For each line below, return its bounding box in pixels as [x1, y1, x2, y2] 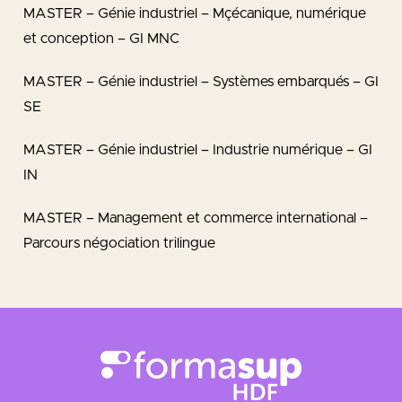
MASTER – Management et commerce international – [23, 211, 368, 225]
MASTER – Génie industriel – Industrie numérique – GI [23, 143, 372, 157]
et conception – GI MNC [23, 31, 179, 46]
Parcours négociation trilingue [23, 236, 215, 250]
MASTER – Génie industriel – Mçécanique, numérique [23, 6, 366, 21]
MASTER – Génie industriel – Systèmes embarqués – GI [23, 74, 379, 89]
